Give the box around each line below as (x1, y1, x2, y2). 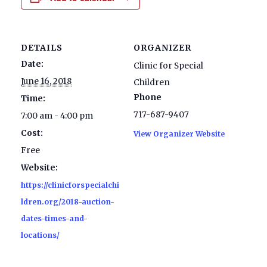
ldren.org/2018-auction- (21, 197, 114, 206)
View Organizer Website (133, 129, 225, 138)
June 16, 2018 (21, 76, 72, 86)
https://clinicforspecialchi (21, 180, 119, 190)
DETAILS (21, 42, 63, 53)
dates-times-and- (21, 213, 88, 223)
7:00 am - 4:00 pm (21, 110, 93, 121)
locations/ (21, 230, 60, 240)
